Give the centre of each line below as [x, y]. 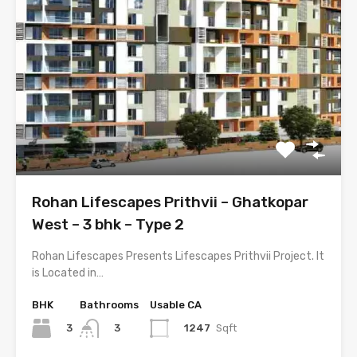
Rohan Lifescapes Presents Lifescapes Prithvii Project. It [178, 256]
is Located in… [68, 273]
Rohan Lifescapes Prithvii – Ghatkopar [170, 202]
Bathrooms [109, 304]
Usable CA [176, 304]
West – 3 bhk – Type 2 [108, 224]
